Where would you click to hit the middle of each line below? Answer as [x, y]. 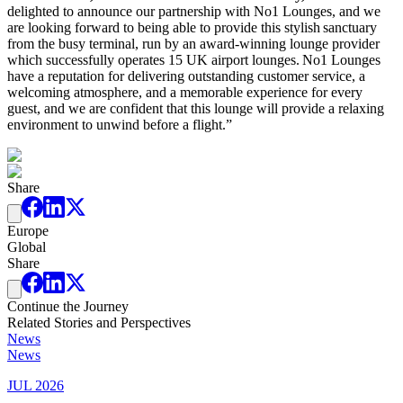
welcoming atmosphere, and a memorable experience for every [185, 92]
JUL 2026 [36, 385]
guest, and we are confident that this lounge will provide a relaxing [196, 108]
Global [27, 246]
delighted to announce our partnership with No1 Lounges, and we [194, 11]
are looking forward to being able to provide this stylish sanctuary [192, 27]
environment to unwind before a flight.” [121, 124]
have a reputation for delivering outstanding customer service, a [186, 76]
